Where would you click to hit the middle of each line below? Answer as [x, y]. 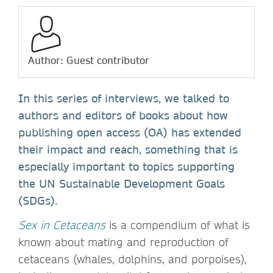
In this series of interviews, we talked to [124, 98]
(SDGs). [38, 200]
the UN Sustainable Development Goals [122, 183]
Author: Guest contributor [89, 60]
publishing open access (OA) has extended [130, 132]
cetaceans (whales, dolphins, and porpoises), [133, 259]
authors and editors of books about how [123, 115]
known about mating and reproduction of [123, 242]
